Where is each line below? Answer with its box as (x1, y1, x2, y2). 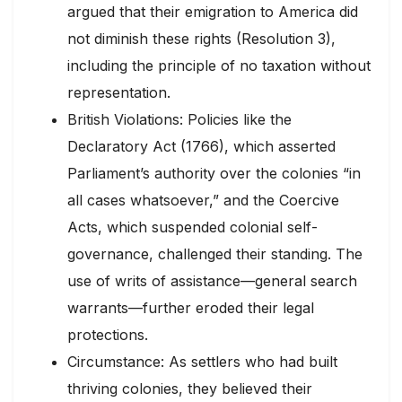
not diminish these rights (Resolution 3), (67, 30, 336, 48)
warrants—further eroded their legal (67, 299, 314, 318)
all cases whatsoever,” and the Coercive (67, 191, 339, 210)
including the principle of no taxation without (67, 57, 371, 75)
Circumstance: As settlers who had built (67, 353, 337, 371)
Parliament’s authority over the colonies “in (67, 164, 361, 183)
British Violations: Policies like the (67, 110, 292, 129)
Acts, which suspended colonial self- (67, 218, 318, 237)
